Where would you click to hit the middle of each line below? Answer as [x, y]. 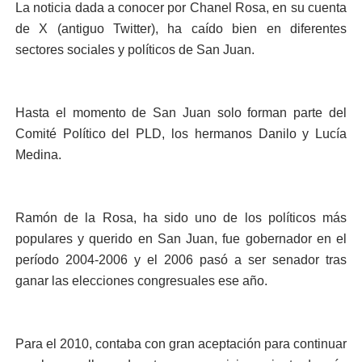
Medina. [38, 155]
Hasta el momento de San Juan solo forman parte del [181, 113]
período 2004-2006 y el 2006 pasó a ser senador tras [181, 260]
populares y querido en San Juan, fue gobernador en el [181, 239]
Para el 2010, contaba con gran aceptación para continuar [181, 344]
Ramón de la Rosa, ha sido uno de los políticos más [181, 218]
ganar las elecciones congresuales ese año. [141, 281]
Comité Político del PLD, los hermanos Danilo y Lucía [181, 134]
